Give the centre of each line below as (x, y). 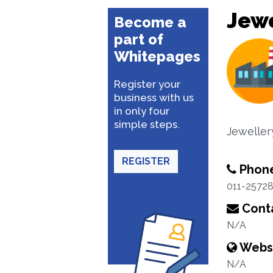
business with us (154, 97)
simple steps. (147, 124)
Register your (147, 84)
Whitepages (157, 56)
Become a (150, 22)
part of (139, 39)
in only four (142, 111)
